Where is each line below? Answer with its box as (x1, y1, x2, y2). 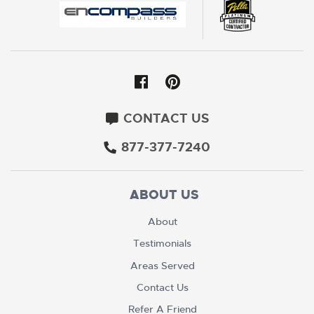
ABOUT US (129, 186, 199, 203)
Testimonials (133, 237, 191, 250)
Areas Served (130, 259, 195, 272)
